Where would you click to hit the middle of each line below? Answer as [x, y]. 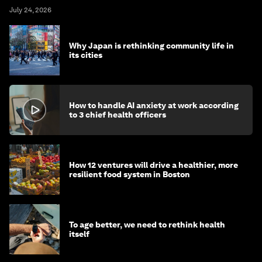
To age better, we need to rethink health [147, 225]
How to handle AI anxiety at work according [154, 106]
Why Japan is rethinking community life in [151, 46]
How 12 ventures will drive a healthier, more [154, 165]
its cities [86, 55]
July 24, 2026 [30, 10]
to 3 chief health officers [118, 115]
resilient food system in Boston [130, 175]
